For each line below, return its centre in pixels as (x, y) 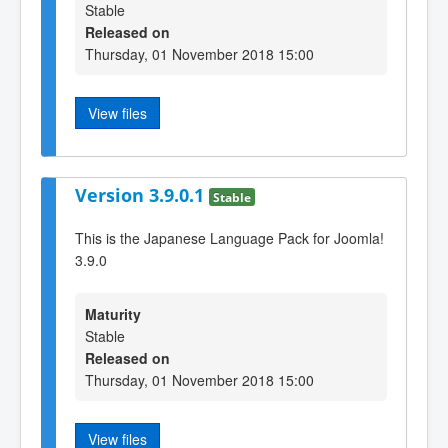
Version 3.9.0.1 (142, 195)
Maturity (113, 314)
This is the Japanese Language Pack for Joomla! (229, 237)
